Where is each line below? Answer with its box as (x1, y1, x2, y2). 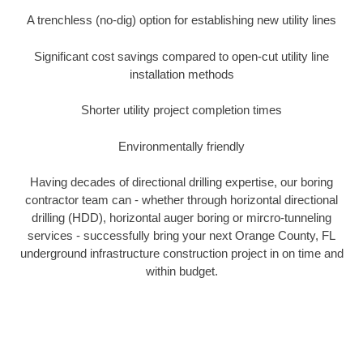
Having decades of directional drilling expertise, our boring (30, 175, 333, 190)
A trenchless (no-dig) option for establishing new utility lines (27, 13, 336, 28)
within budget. (145, 264, 218, 279)
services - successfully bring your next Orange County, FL (28, 228, 335, 243)
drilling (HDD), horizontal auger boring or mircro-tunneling (32, 211, 331, 225)
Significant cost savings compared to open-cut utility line (34, 49, 329, 63)
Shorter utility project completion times (81, 103, 282, 117)
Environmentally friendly (118, 139, 245, 153)
